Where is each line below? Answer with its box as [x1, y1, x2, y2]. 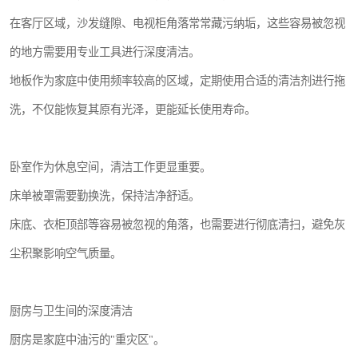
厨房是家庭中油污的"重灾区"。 [10, 333, 165, 346]
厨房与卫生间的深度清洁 [10, 304, 133, 317]
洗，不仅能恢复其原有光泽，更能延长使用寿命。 [10, 103, 256, 116]
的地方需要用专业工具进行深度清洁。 [10, 46, 200, 58]
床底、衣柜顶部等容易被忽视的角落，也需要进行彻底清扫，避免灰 [10, 218, 345, 231]
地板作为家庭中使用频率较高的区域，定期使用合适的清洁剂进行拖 [10, 74, 345, 87]
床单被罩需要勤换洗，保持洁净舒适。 [10, 189, 200, 202]
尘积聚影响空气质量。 [10, 247, 121, 260]
